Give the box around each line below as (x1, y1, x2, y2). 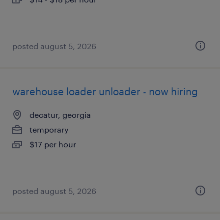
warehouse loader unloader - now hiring (12, 85, 198, 97)
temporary (29, 125, 69, 134)
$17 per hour (29, 139, 76, 149)
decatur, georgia (29, 110, 91, 119)
